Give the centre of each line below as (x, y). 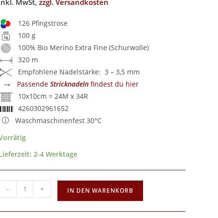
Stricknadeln (70, 84)
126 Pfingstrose (43, 23)
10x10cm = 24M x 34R (53, 96)
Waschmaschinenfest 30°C (59, 120)
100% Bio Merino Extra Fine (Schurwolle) (84, 47)
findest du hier (114, 84)
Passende (34, 84)
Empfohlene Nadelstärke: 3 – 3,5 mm (79, 72)
